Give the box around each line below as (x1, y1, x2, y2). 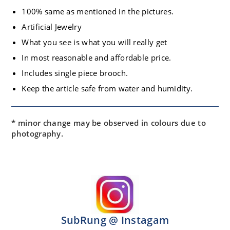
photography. (11, 128, 64, 139)
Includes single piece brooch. (22, 68, 128, 79)
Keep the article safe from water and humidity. (22, 83, 193, 94)
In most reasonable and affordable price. (22, 52, 171, 63)
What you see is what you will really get (22, 37, 167, 48)
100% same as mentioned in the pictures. (22, 6, 174, 17)
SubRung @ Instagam (61, 213, 169, 227)
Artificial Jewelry (22, 22, 82, 32)
